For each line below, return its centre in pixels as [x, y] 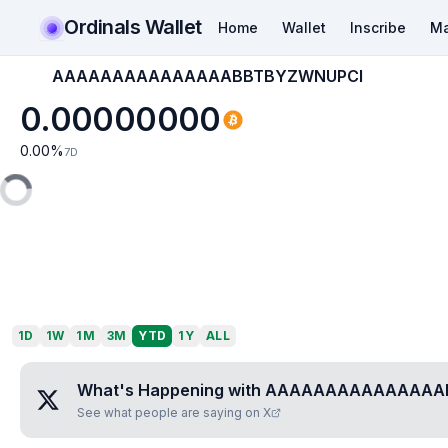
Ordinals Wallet [133, 26]
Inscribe [377, 27]
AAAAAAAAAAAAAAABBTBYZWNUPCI [207, 76]
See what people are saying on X [174, 412]
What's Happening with [171, 390]
